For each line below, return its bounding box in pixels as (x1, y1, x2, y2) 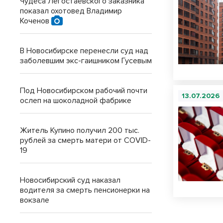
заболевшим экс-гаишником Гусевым (20, 56, 152, 66)
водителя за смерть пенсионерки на (20, 185, 150, 195)
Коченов (20, 16, 51, 26)
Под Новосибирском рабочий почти (20, 86, 147, 96)
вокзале (20, 195, 49, 205)
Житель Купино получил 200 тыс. (20, 125, 139, 135)
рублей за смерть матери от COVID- (20, 135, 151, 145)
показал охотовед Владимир (20, 6, 122, 16)
